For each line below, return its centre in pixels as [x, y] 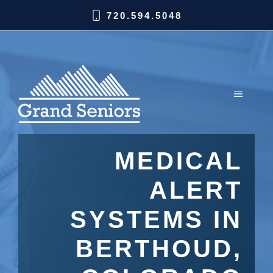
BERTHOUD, [159, 249]
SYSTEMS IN [156, 219]
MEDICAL [179, 161]
